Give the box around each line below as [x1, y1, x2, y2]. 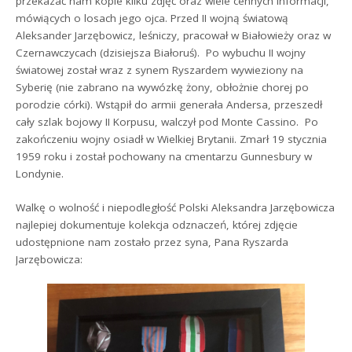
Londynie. [16, 167, 64, 181]
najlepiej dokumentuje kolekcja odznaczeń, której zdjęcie [16, 217, 299, 232]
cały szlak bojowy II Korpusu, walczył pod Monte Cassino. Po [16, 115, 319, 130]
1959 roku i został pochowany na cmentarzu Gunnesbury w [16, 149, 313, 164]
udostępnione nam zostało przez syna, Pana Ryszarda [16, 234, 289, 249]
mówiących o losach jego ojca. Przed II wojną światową [16, 11, 289, 26]
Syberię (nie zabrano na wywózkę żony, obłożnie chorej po [16, 80, 310, 95]
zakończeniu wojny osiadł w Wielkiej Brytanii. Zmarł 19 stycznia [16, 132, 328, 147]
